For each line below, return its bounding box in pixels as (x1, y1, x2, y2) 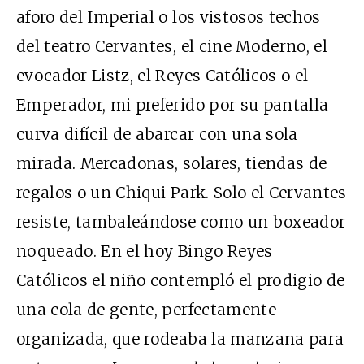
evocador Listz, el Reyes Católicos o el (16, 66, 309, 86)
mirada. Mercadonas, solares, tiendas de (16, 154, 327, 174)
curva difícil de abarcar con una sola (16, 124, 298, 145)
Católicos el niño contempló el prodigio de (16, 271, 345, 291)
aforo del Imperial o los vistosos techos (16, 7, 321, 28)
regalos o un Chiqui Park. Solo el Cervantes (16, 183, 347, 203)
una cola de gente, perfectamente (16, 300, 276, 320)
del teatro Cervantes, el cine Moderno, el (16, 37, 328, 57)
